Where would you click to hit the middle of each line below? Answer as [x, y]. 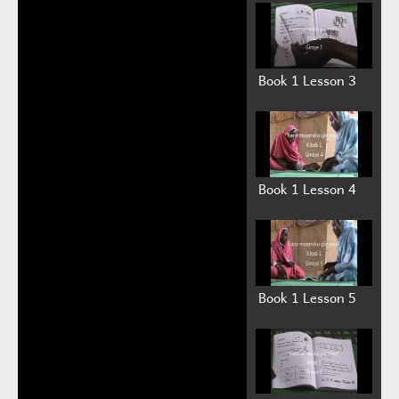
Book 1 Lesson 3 [307, 80]
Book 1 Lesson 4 [307, 188]
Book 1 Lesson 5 [307, 297]
